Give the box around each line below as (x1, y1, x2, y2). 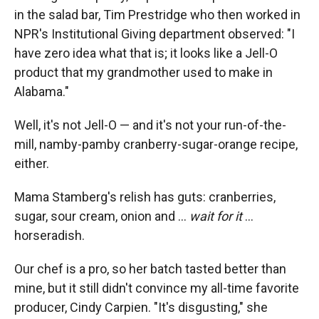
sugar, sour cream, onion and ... (14, 209, 189, 224)
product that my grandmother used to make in (14, 65, 273, 80)
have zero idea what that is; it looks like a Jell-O (14, 46, 278, 61)
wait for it (189, 209, 242, 224)
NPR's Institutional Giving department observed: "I (14, 26, 295, 42)
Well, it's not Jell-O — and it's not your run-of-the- (14, 117, 286, 133)
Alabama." (14, 84, 69, 100)
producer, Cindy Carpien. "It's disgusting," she (14, 300, 268, 315)
